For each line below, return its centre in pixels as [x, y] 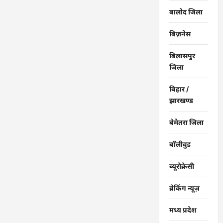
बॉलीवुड [180, 144]
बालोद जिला [186, 12]
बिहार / [179, 89]
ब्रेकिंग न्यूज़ [184, 188]
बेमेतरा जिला [186, 122]
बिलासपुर [182, 56]
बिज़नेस [180, 34]
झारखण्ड [181, 101]
